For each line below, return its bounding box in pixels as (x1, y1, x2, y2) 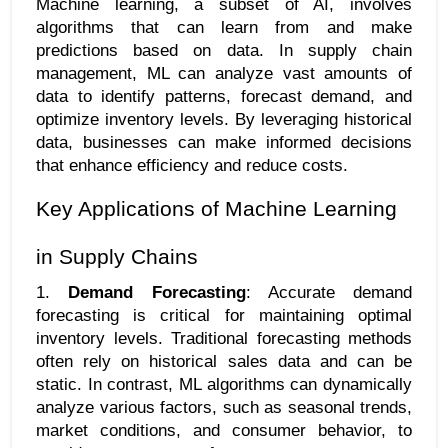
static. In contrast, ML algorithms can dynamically (36, 374, 412, 395)
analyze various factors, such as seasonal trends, (36, 397, 412, 418)
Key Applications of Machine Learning (36, 197, 397, 222)
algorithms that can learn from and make (36, 17, 412, 38)
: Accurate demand (245, 282, 412, 303)
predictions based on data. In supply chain (36, 40, 412, 61)
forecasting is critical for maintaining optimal (36, 305, 412, 326)
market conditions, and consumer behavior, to (36, 420, 412, 441)
